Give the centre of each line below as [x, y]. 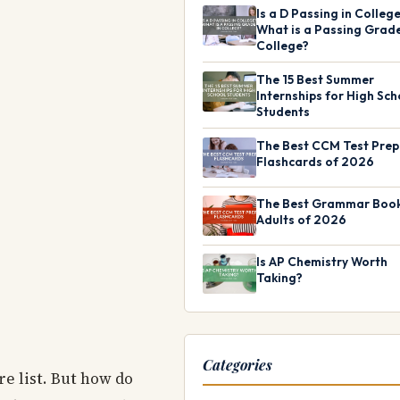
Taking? [279, 278]
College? [283, 45]
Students [283, 111]
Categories [237, 365]
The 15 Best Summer [315, 79]
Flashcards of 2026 [315, 161]
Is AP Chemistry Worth [322, 262]
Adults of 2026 [301, 220]
